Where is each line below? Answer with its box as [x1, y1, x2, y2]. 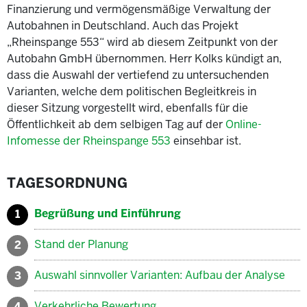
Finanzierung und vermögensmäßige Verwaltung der [7, 1, 271, 16]
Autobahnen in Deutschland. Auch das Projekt [7, 18, 238, 33]
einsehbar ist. [171, 133, 241, 148]
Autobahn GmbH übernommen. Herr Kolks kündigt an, [7, 51, 282, 66]
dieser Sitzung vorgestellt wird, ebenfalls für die [7, 100, 248, 115]
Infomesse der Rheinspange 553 [7, 133, 171, 148]
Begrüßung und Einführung [34, 206, 181, 221]
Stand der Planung [34, 236, 128, 251]
